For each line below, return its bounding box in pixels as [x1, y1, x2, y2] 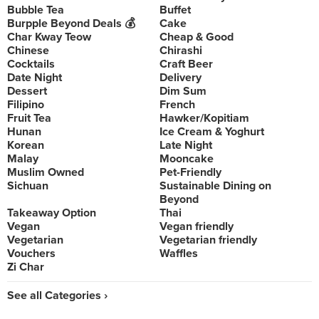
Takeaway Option [7, 206, 96, 220]
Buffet [159, 3, 191, 17]
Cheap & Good [159, 30, 234, 44]
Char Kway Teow [7, 30, 91, 44]
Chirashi [159, 43, 202, 58]
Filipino [7, 98, 44, 112]
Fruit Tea [7, 111, 51, 125]
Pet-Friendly [159, 165, 221, 179]
